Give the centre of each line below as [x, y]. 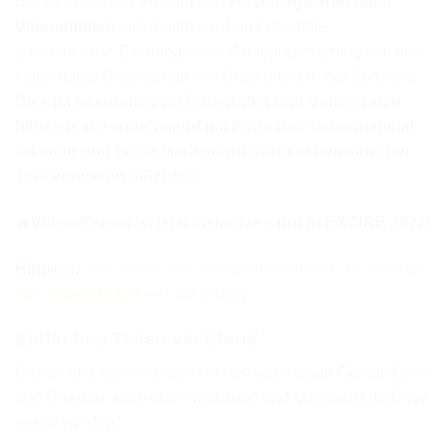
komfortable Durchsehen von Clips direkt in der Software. [216, 77]
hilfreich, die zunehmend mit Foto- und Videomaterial [214, 127]
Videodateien [65, 27]
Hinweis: [47, 269]
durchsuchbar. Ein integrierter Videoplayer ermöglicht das [218, 52]
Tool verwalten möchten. [107, 177]
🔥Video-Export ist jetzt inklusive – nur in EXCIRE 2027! [223, 223]
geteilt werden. [67, 423]
